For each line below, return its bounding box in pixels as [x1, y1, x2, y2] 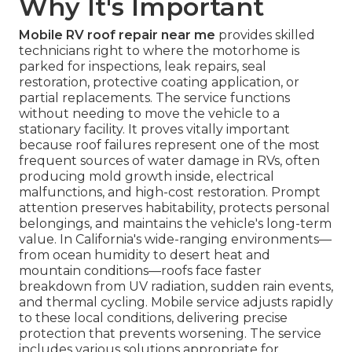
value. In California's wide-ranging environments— [19, 232, 332, 247]
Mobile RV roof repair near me [19, 27, 215, 43]
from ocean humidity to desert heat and [19, 247, 270, 263]
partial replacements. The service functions [19, 90, 290, 106]
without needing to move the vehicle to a [19, 106, 280, 122]
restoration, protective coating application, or [19, 75, 299, 90]
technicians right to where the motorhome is [19, 43, 299, 59]
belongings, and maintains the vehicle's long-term [19, 216, 332, 232]
